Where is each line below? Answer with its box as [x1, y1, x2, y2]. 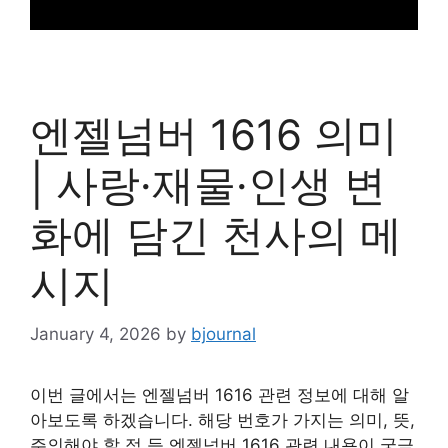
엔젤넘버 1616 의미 [30, 109, 398, 160]
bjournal [191, 323, 256, 344]
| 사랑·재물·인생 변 [30, 159, 386, 210]
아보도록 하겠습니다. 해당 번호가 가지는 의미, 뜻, [30, 409, 415, 430]
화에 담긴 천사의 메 [30, 209, 402, 260]
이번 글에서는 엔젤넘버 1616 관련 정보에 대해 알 [30, 384, 409, 405]
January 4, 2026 [30, 323, 161, 344]
